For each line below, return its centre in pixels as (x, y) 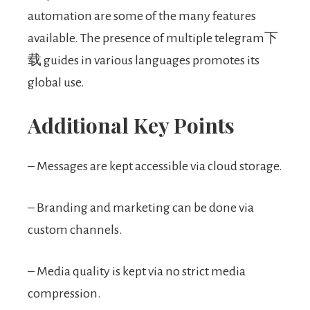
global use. (56, 83)
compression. (64, 294)
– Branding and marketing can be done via (141, 208)
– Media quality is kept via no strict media (137, 272)
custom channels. (75, 230)
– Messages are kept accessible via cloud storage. (155, 166)
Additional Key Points (131, 126)
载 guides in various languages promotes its (144, 61)
